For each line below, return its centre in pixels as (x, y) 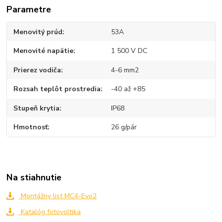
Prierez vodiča (37, 70)
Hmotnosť (31, 127)
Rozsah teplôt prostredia (57, 89)
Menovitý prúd (38, 32)
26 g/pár (124, 127)
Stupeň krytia (37, 108)
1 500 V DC (129, 51)
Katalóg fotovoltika (50, 212)
